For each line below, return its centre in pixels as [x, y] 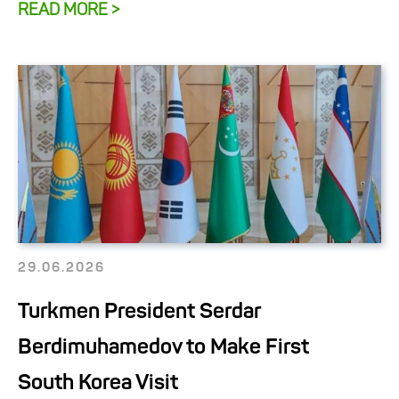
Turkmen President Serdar [139, 312]
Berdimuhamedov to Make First [163, 348]
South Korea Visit [98, 383]
